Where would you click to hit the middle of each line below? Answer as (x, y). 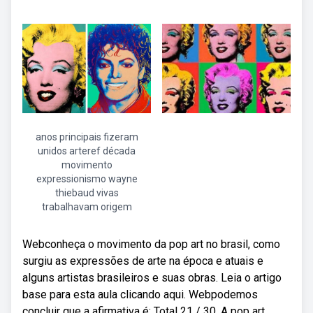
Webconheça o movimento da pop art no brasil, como (151, 244)
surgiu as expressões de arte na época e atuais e (143, 261)
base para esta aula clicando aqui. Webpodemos (140, 294)
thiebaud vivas (87, 193)
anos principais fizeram (87, 137)
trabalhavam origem (87, 207)
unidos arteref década (87, 151)
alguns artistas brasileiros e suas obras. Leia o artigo (152, 278)
